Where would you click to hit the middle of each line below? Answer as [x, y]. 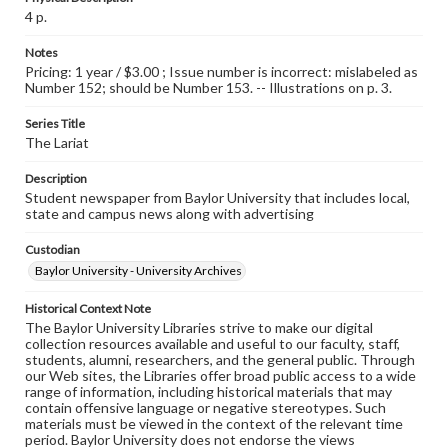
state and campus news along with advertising [169, 213]
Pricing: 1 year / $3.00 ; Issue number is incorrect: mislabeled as [221, 71]
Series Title [55, 123]
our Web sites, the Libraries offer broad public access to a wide [220, 375]
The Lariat [57, 142]
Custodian [52, 249]
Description [56, 178]
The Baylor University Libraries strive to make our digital [199, 327]
